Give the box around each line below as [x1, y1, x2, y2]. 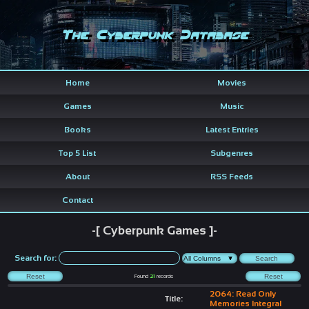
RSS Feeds [210, 171, 253, 181]
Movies [217, 77, 246, 88]
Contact [61, 195, 93, 205]
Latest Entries [205, 124, 259, 134]
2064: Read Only [209, 288, 276, 299]
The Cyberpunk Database [61, 27, 248, 42]
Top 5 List [59, 148, 96, 158]
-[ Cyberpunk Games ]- [92, 223, 217, 237]
